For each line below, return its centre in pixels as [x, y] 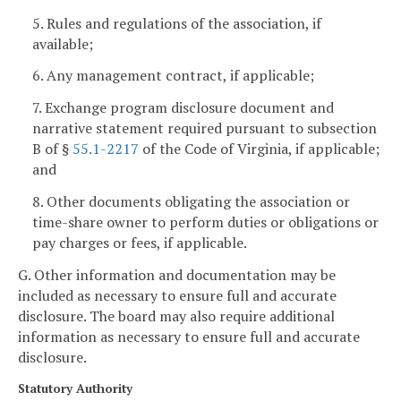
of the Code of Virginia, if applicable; [259, 149]
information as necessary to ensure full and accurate [189, 336]
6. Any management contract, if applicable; [173, 76]
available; [63, 43]
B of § [52, 149]
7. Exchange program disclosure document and [183, 108]
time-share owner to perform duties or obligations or [205, 222]
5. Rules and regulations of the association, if [177, 23]
